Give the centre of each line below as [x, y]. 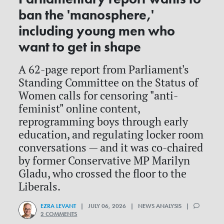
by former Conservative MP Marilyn [104, 160]
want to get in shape [80, 47]
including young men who [97, 31]
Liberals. [40, 186]
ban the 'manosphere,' [86, 15]
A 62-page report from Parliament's [104, 69]
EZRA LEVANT [58, 206]
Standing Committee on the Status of [109, 82]
